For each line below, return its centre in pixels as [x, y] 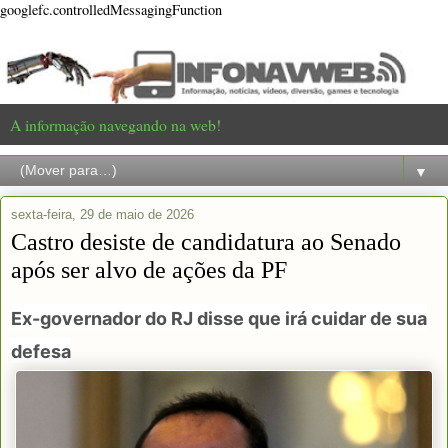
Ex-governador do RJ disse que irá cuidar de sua [219, 318]
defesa [41, 351]
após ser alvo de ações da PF [149, 269]
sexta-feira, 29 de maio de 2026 [102, 214]
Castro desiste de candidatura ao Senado [206, 241]
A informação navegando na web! [115, 124]
